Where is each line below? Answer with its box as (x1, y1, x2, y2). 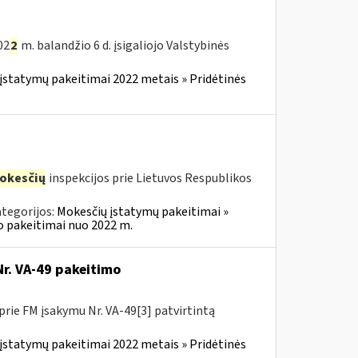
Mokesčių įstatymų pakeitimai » (56, 203, 229, 221)
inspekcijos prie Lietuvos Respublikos (46, 169, 252, 187)
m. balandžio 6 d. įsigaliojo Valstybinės (18, 37, 229, 54)
